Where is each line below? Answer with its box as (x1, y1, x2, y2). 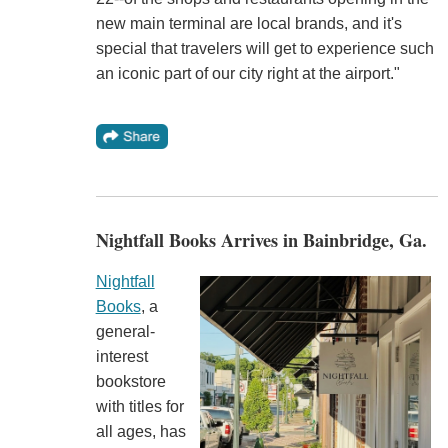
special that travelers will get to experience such (95, 39, 434, 57)
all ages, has (95, 422, 186, 440)
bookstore (95, 372, 166, 390)
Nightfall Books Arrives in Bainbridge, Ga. (95, 226, 427, 253)
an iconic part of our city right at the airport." (95, 64, 404, 82)
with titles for (95, 397, 184, 415)
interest (95, 347, 148, 365)
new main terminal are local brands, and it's (95, 14, 402, 32)
